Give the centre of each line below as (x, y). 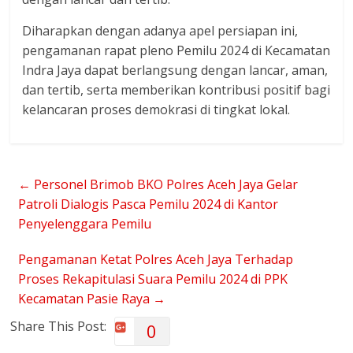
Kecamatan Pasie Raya (86, 299)
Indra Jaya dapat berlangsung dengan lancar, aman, (175, 70)
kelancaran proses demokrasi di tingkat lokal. (156, 110)
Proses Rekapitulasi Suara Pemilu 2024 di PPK (153, 279)
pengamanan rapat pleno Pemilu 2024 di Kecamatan (176, 50)
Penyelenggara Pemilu (85, 224)
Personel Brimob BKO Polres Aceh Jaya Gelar (165, 184)
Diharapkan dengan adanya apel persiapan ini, (160, 31)
